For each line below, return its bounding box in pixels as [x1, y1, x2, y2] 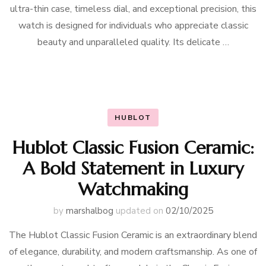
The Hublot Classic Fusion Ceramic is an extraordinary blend [9, 229, 257, 242]
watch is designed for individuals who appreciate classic [18, 19, 248, 32]
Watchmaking [78, 178, 188, 200]
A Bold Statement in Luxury [23, 157, 243, 179]
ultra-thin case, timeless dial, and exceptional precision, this [9, 2, 256, 15]
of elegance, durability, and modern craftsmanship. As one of [9, 245, 257, 258]
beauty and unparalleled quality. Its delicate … [37, 36, 229, 49]
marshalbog [65, 205, 113, 217]
